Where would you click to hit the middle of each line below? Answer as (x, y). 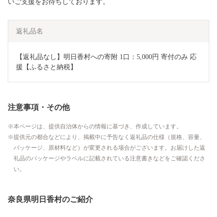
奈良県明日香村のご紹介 (50, 199)
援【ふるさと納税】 (46, 67)
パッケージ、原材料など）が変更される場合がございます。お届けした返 (109, 147)
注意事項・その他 (39, 107)
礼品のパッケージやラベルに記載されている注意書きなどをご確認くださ (109, 158)
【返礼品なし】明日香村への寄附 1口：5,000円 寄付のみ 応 (106, 57)
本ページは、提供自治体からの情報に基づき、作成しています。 (98, 126)
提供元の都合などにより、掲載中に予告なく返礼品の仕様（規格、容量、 (109, 137)
